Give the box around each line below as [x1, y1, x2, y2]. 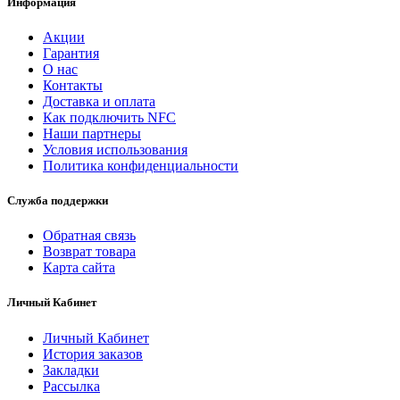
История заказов [43, 346, 143, 362]
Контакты [43, 77, 103, 93]
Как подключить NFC [43, 109, 176, 125]
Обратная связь [43, 228, 136, 244]
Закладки [43, 362, 99, 378]
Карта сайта [43, 260, 115, 276]
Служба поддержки [7, 194, 108, 208]
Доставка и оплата [43, 93, 155, 109]
